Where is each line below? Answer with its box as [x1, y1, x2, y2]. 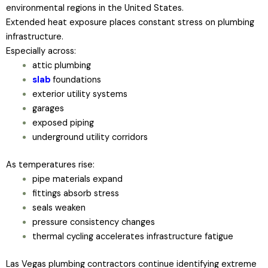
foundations [52, 74, 101, 86]
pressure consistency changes [32, 216, 155, 228]
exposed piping [32, 117, 94, 129]
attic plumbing [32, 59, 91, 71]
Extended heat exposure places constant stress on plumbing [6, 16, 254, 28]
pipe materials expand [32, 173, 123, 185]
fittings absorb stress [32, 187, 119, 199]
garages [32, 102, 64, 114]
